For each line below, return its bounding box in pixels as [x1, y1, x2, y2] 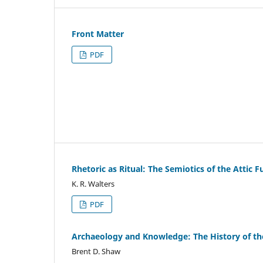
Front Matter [72, 28, 124, 39]
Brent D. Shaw [72, 245, 120, 257]
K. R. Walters [72, 178, 114, 189]
